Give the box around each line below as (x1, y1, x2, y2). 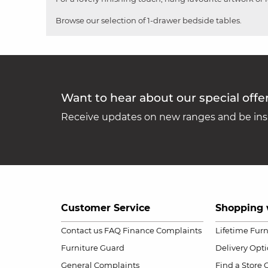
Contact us (61, 225, 102, 235)
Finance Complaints (123, 225, 202, 235)
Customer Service (61, 202, 150, 214)
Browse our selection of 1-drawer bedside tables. (56, 15, 242, 25)
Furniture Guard (61, 242, 124, 252)
